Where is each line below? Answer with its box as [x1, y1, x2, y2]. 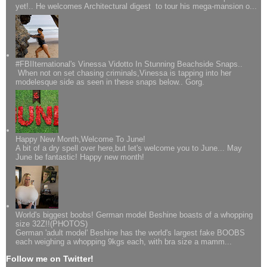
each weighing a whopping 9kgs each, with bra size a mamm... [15, 237, 232, 246]
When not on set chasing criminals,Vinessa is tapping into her [15, 68, 232, 77]
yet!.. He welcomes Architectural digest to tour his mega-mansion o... [15, 2, 257, 11]
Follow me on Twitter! [6, 253, 94, 263]
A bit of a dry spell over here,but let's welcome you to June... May [15, 144, 243, 153]
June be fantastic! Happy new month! [15, 153, 145, 162]
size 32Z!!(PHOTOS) [15, 219, 88, 228]
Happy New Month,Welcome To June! [15, 135, 146, 144]
